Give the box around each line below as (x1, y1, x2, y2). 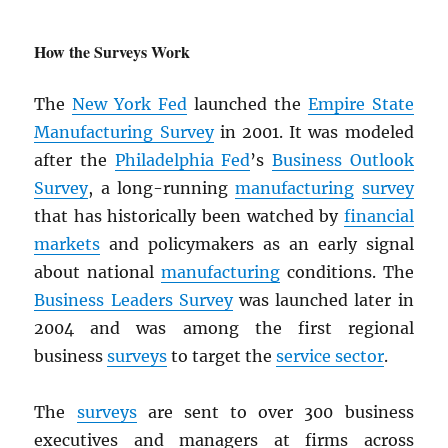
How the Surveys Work (34, 40, 191, 64)
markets (34, 234, 101, 255)
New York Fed (72, 94, 188, 115)
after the (34, 150, 115, 171)
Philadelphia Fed (114, 150, 251, 171)
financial (343, 206, 414, 227)
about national (34, 262, 161, 283)
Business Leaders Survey (34, 290, 233, 311)
